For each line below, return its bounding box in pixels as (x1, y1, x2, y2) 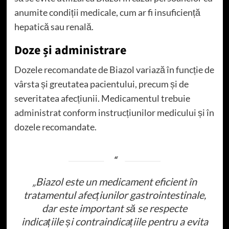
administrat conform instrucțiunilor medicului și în (14, 106, 214, 118)
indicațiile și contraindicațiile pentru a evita (21, 215, 208, 227)
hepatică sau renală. (14, 20, 94, 32)
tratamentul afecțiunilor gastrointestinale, (23, 188, 206, 201)
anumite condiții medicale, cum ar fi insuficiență (14, 6, 200, 18)
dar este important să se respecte (42, 201, 187, 214)
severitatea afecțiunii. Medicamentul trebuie (14, 92, 190, 104)
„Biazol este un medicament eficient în (32, 175, 197, 188)
